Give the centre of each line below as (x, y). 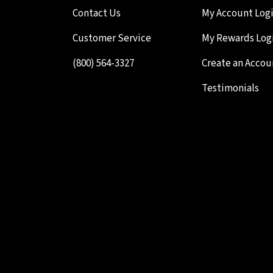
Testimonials (230, 88)
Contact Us (97, 13)
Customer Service (112, 38)
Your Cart (222, 113)
